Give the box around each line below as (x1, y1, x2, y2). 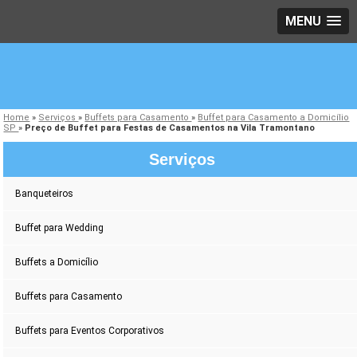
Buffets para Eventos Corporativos (15, 325, 165, 337)
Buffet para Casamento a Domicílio (198, 112, 350, 124)
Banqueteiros (15, 188, 74, 200)
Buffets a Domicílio (15, 257, 99, 269)
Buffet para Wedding (15, 222, 104, 234)
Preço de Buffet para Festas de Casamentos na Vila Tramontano (25, 123, 316, 134)
